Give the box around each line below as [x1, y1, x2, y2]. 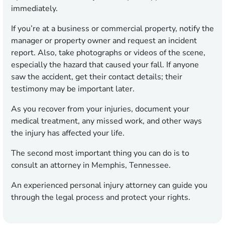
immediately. [11, 3, 58, 15]
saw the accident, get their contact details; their [11, 71, 182, 83]
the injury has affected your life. [11, 128, 125, 139]
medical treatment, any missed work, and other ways [11, 116, 202, 127]
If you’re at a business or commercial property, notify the [11, 23, 214, 35]
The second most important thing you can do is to [11, 148, 189, 159]
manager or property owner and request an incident [11, 35, 197, 47]
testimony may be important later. [11, 83, 135, 95]
